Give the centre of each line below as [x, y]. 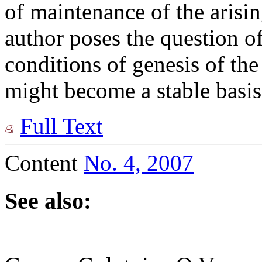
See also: [48, 201]
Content [44, 163]
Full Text [61, 126]
